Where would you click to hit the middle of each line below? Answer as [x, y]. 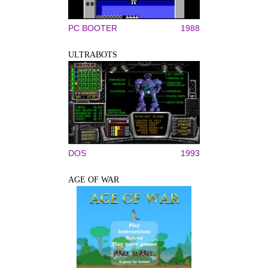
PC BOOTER [93, 28]
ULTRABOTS [93, 54]
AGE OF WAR [94, 179]
